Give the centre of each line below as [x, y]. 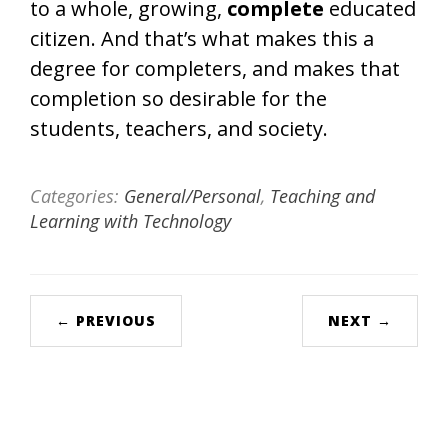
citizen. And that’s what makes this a [202, 38]
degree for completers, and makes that [215, 68]
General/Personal [192, 196]
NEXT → [360, 320]
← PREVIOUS [106, 320]
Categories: [77, 196]
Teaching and [322, 196]
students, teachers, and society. [179, 128]
